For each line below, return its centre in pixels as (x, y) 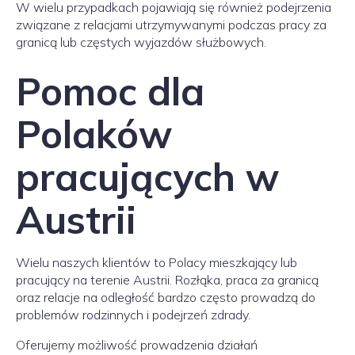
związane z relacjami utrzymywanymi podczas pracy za (171, 25)
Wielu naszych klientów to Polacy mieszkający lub (157, 262)
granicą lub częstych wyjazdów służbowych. (141, 42)
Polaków (94, 134)
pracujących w (147, 177)
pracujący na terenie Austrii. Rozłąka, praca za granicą (167, 280)
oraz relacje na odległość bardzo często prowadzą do (166, 297)
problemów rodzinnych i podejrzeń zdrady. (133, 315)
